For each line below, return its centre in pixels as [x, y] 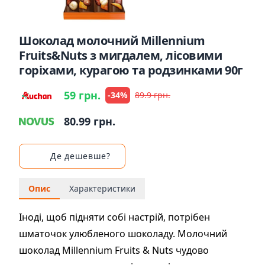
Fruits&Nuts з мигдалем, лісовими [120, 55]
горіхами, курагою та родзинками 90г [131, 70]
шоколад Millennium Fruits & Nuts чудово [114, 250]
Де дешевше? [80, 156]
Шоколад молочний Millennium [112, 41]
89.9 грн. [153, 95]
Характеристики [102, 188]
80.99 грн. [90, 121]
